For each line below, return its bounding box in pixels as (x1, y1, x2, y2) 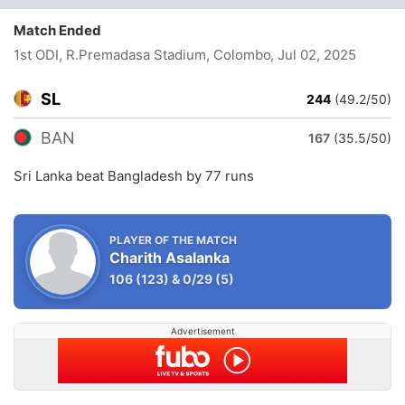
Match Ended (14, 22, 109, 39)
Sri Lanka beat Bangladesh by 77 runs (14, 167, 254, 184)
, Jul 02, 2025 (269, 46, 356, 63)
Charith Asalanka (109, 249, 230, 267)
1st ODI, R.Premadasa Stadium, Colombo (14, 46, 271, 63)
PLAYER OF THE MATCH (109, 233, 237, 247)
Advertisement (170, 325, 235, 336)
